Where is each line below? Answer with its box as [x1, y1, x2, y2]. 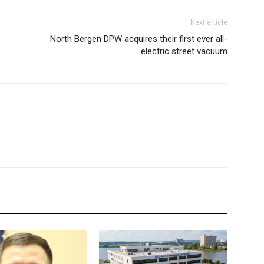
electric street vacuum [141, 46, 227, 57]
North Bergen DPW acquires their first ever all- [50, 34, 227, 44]
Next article [190, 18, 227, 27]
